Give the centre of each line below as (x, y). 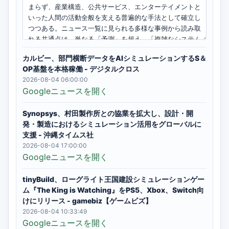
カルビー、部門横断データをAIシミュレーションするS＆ (114, 58)
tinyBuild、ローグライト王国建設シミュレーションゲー (113, 179)
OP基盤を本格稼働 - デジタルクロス (81, 69)
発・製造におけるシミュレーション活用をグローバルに (112, 124)
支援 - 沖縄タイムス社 (58, 135)
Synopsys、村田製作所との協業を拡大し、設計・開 (108, 113)
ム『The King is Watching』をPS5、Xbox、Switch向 (113, 190)
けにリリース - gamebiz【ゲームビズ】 (87, 201)
